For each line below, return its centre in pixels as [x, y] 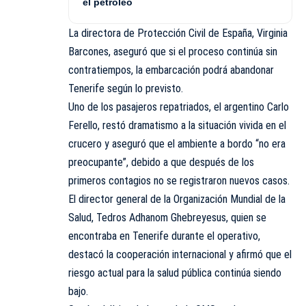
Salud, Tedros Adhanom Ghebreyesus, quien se [167, 218]
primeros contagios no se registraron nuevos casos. [179, 181]
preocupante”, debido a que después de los [161, 163]
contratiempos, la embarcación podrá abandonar [171, 70]
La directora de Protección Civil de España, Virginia [178, 33]
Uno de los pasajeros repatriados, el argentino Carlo [179, 107]
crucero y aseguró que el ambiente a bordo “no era [177, 144]
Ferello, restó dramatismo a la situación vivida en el [177, 126]
